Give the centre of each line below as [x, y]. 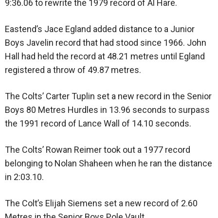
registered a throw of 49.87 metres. [73, 70]
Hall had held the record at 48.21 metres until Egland [105, 56]
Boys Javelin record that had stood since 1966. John [106, 43]
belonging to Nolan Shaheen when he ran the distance [109, 163]
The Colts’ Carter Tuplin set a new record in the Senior [108, 96]
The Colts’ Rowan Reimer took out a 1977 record [98, 150]
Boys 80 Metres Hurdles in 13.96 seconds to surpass [107, 110]
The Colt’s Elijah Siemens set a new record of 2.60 [101, 203]
